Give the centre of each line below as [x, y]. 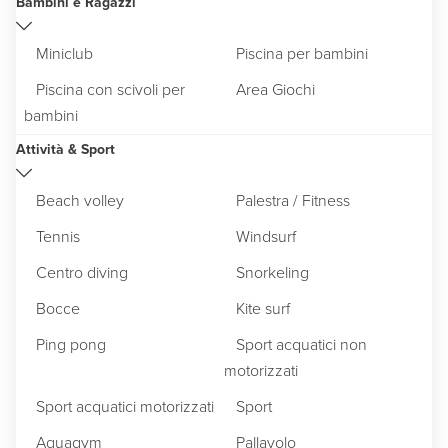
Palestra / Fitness [293, 200]
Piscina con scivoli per [110, 89]
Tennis [58, 236]
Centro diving [82, 272]
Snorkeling [272, 272]
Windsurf [266, 236]
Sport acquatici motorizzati [125, 406]
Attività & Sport [65, 149]
